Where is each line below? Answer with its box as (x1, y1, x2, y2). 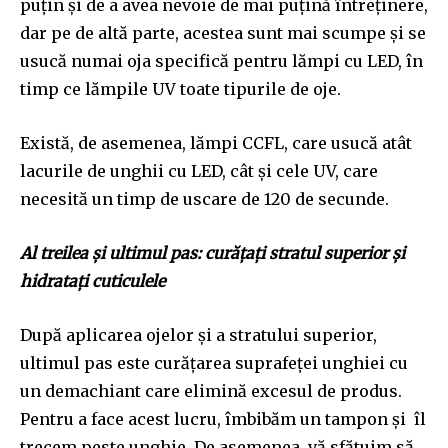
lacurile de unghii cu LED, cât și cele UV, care (20, 160, 378, 181)
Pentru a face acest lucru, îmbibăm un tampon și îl (20, 408, 426, 429)
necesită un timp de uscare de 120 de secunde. (20, 188, 389, 209)
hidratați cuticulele (20, 270, 165, 291)
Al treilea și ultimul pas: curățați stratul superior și (20, 242, 405, 263)
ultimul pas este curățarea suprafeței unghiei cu (20, 352, 408, 373)
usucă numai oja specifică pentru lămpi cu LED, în (20, 50, 423, 71)
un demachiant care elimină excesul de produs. (20, 380, 402, 401)
